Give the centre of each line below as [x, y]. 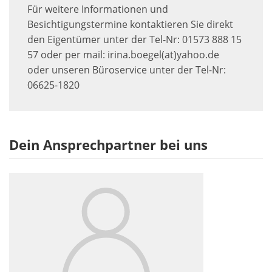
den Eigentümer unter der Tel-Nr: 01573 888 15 [134, 39]
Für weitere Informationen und [98, 9]
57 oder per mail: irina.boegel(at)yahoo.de [123, 54]
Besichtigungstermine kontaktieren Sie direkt [130, 24]
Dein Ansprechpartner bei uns [108, 144]
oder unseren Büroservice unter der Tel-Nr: [127, 70]
